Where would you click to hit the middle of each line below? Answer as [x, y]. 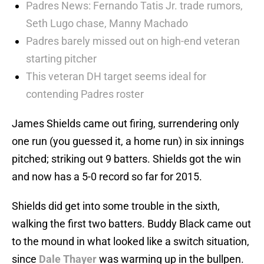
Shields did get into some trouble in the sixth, [116, 206]
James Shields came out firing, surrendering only [126, 124]
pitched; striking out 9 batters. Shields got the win [126, 159]
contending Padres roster [85, 94]
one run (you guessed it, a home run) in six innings [128, 141]
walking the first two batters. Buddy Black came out [131, 224]
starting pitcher [61, 59]
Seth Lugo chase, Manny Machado [107, 24]
